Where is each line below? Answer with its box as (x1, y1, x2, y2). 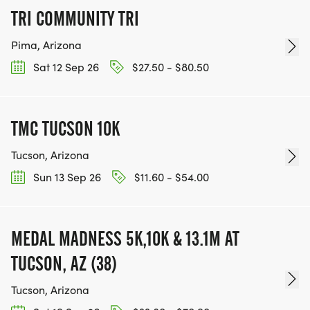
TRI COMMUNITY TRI (11, 6, 139, 30)
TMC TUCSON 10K (11, 116, 120, 140)
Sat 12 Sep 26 (30, 59, 99, 74)
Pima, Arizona (11, 37, 82, 52)
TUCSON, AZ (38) (11, 252, 117, 276)
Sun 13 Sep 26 (30, 169, 101, 184)
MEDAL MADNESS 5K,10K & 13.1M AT (11, 227, 239, 251)
